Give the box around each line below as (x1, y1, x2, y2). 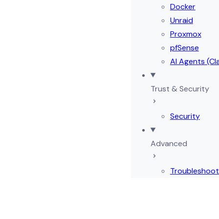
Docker (170, 1, 196, 12)
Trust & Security (150, 84, 209, 94)
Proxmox (170, 29, 201, 39)
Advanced (150, 138, 187, 149)
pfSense (170, 43, 199, 53)
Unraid (170, 15, 193, 25)
